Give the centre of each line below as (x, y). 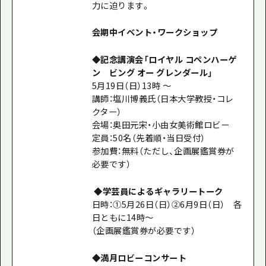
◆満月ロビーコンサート (139, 258)
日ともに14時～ (123, 217)
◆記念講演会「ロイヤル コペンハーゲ (164, 59)
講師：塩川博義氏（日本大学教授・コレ (163, 99)
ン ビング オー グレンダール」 (152, 72)
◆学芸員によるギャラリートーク (157, 191)
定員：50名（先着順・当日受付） (148, 138)
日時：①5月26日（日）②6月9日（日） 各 (167, 204)
